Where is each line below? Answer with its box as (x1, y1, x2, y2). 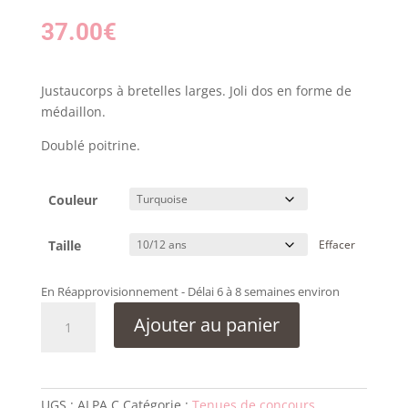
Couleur (48, 190, 97, 209)
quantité (39, 302, 92, 321)
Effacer (318, 237, 355, 251)
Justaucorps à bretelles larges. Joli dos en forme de (40, 81, 352, 99)
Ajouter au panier (133, 311, 280, 337)
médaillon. (40, 102, 106, 120)
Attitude (39, 365, 89, 383)
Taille (48, 236, 81, 254)
